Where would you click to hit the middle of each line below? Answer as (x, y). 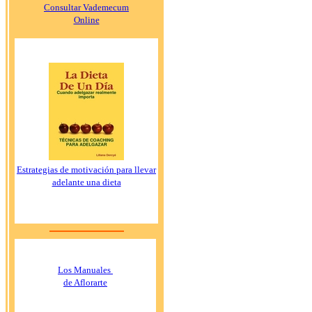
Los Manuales (85, 270)
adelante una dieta (86, 182)
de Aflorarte (85, 282)
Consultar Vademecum (86, 7)
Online (86, 19)
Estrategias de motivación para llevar (86, 169)
